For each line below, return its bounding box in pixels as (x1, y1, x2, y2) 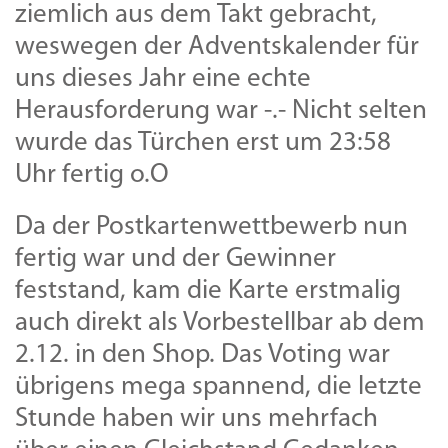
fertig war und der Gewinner (15, 245, 336, 273)
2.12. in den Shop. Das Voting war (15, 341, 390, 369)
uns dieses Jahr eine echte (15, 65, 311, 93)
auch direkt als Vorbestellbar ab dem (15, 309, 425, 337)
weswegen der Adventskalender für (15, 33, 419, 61)
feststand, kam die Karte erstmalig (15, 277, 401, 305)
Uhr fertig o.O (15, 161, 169, 189)
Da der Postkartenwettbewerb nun (15, 213, 408, 241)
